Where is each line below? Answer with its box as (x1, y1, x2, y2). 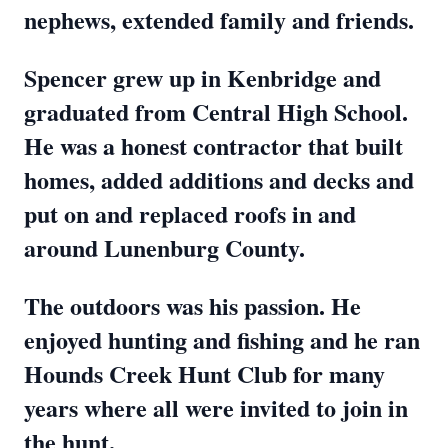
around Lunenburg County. (24, 230, 305, 265)
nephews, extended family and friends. (24, 2, 414, 37)
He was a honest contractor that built (24, 128, 403, 163)
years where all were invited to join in (24, 390, 408, 425)
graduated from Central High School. (24, 94, 408, 129)
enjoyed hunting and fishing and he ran (24, 322, 420, 357)
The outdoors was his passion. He (24, 288, 361, 323)
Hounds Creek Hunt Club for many (24, 356, 385, 391)
